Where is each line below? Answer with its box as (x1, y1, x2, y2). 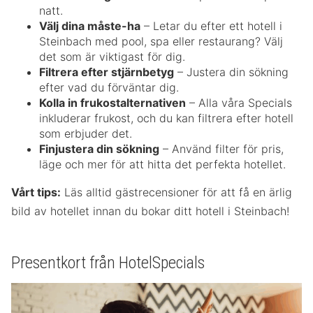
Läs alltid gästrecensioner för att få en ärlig (61, 185, 292, 200)
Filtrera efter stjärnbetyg (39, 65, 174, 80)
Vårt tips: (11, 185, 61, 200)
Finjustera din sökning (39, 142, 159, 156)
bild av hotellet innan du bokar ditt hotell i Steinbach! (11, 204, 289, 219)
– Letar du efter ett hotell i (140, 19, 282, 34)
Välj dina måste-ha (39, 19, 140, 34)
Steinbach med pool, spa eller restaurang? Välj (39, 34, 283, 49)
